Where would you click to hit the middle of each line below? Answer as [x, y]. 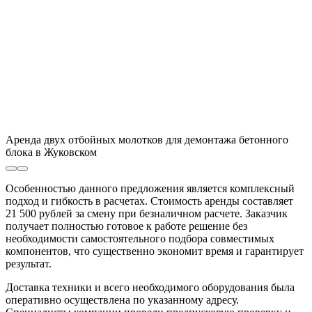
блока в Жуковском [51, 152]
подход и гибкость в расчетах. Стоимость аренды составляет [149, 201]
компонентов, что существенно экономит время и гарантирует [155, 251]
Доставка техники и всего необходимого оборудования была [150, 287]
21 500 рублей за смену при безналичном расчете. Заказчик [147, 213]
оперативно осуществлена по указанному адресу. [122, 299]
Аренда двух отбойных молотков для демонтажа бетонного [147, 139]
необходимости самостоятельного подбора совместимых [140, 238]
